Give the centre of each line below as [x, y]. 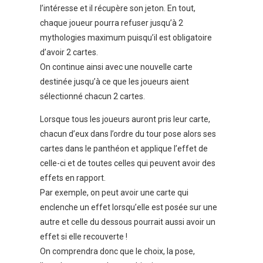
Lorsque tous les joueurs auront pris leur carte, [125, 119]
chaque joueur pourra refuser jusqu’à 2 [112, 23]
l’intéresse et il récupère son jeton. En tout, [118, 9]
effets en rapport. [73, 178]
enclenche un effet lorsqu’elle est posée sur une [129, 208]
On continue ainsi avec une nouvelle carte [116, 67]
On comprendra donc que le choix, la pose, [117, 252]
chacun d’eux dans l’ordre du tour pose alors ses [128, 134]
